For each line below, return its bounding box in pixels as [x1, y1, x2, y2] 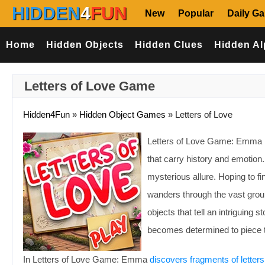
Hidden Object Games [79, 109, 166, 119]
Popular [178, 8, 214, 18]
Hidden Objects [46, 40, 124, 50]
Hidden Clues [134, 40, 203, 50]
